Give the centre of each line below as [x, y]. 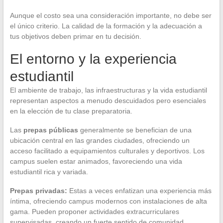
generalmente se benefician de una [135, 130]
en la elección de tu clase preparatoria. [71, 111]
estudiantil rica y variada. [49, 172]
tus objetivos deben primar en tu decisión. [75, 37]
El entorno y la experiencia [93, 59]
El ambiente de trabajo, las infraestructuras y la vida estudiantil [108, 90]
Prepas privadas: [38, 191]
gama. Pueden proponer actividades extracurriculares [94, 212]
